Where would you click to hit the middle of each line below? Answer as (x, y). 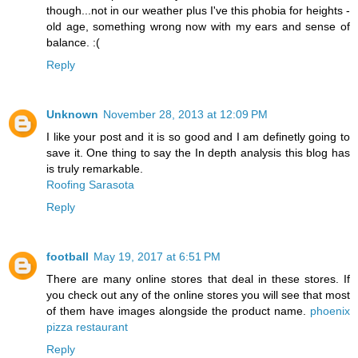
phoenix (330, 310)
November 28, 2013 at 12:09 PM (185, 114)
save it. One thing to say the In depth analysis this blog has (198, 152)
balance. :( (73, 42)
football (68, 256)
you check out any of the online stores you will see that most (198, 294)
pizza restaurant (87, 326)
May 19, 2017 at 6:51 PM (157, 256)
